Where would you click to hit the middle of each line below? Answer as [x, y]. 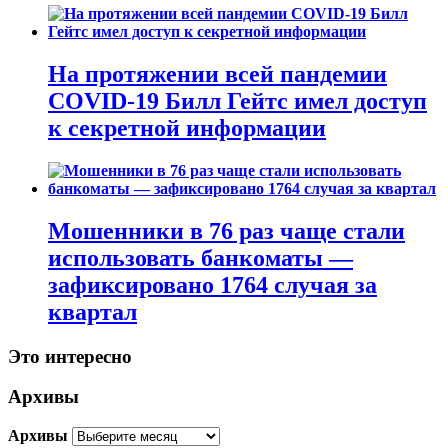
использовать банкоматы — [200, 257]
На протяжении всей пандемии [217, 73]
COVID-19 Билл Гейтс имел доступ [237, 100]
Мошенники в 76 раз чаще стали [226, 230]
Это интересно [70, 356]
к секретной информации [187, 127]
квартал [92, 311]
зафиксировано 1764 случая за [212, 284]
